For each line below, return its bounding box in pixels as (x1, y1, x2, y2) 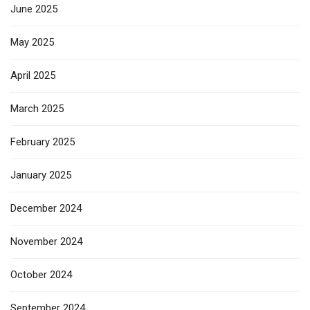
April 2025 (10, 69, 55, 82)
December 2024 (10, 201, 82, 215)
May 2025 (10, 35, 54, 48)
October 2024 (10, 268, 72, 281)
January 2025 (10, 168, 71, 181)
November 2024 (10, 235, 82, 248)
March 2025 (10, 102, 64, 115)
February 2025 (10, 135, 75, 148)
